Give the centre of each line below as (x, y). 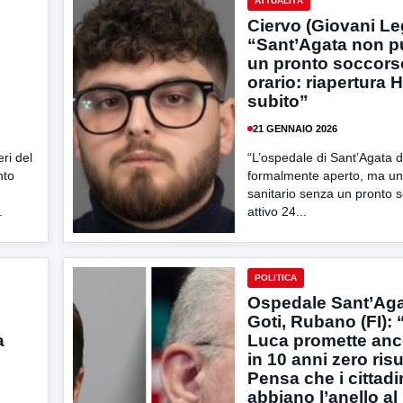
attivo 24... (277, 211)
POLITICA (276, 278)
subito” (278, 101)
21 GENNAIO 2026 (295, 128)
